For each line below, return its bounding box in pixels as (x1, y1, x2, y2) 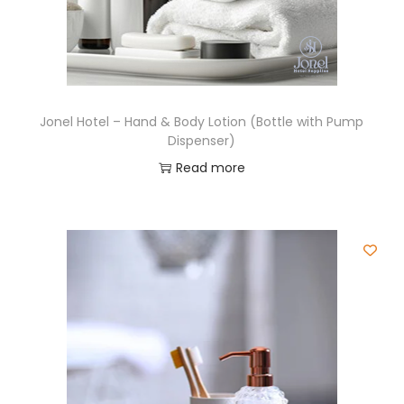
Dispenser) (168, 132, 236, 150)
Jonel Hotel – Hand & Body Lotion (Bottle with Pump (40, 113, 364, 131)
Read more (175, 159, 245, 177)
